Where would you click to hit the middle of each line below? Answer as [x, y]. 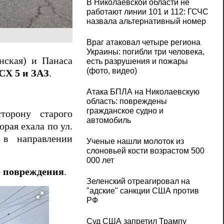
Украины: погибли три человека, [145, 52]
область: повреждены [126, 101]
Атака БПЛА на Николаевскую [143, 92]
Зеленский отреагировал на [138, 181]
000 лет [100, 160]
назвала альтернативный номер [146, 21]
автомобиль [108, 120]
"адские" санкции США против [142, 191]
